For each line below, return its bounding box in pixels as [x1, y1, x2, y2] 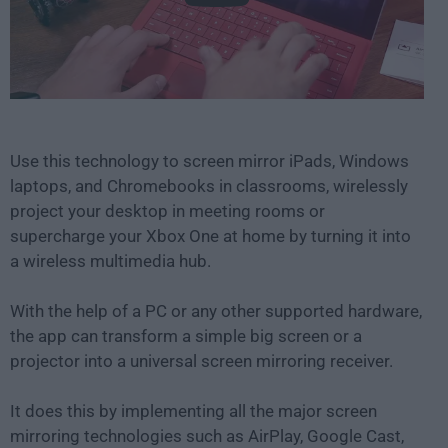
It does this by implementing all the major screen [10, 400, 377, 421]
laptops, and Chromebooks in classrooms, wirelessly [10, 175, 408, 196]
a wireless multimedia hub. [10, 250, 211, 271]
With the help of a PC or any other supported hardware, [10, 300, 422, 321]
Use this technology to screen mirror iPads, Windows [10, 150, 409, 171]
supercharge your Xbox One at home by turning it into [10, 225, 411, 246]
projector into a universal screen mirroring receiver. [10, 350, 393, 371]
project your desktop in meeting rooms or [10, 200, 325, 221]
